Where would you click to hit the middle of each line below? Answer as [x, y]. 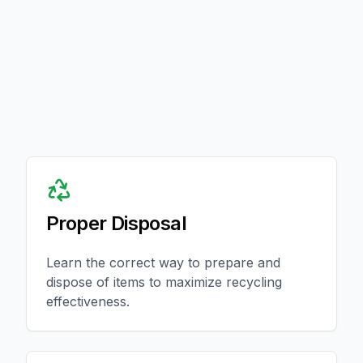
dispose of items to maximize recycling [164, 282]
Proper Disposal [116, 223]
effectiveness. [88, 301]
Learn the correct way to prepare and [163, 263]
